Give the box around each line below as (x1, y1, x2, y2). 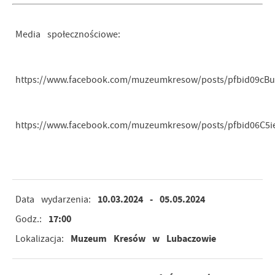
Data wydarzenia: (15, 193, 91, 206)
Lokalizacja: (15, 233, 64, 245)
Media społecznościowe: (15, 28, 120, 41)
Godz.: (15, 213, 42, 225)
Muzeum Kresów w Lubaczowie (70, 232, 216, 245)
